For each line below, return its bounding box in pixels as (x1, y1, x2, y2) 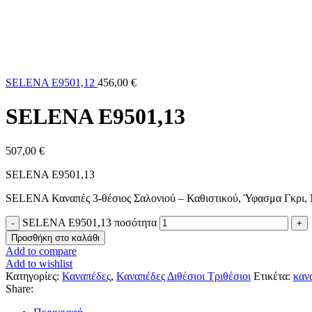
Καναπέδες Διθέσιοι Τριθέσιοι (116, 270, 251, 282)
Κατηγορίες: (6, 270, 59, 282)
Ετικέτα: (253, 270, 290, 282)
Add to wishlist (6, 257, 72, 270)
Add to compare (6, 244, 77, 257)
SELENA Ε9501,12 (6, 77, 97, 88)
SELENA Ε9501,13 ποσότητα (22, 216, 157, 228)
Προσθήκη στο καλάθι (11, 232, 100, 243)
